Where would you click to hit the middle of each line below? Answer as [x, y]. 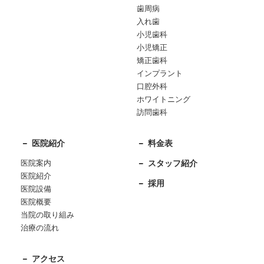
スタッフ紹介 [172, 163]
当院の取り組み [47, 215]
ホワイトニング [163, 99]
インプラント [159, 73]
